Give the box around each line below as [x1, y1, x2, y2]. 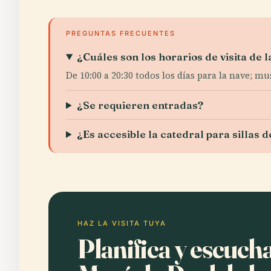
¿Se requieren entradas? [77, 99, 204, 111]
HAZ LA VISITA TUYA [77, 219, 166, 227]
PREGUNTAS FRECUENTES [66, 29, 175, 38]
